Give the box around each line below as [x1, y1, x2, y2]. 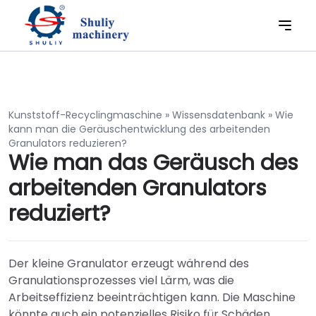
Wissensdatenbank [172, 108, 265, 122]
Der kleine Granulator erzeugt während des [8, 255, 249, 272]
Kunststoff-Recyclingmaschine [8, 108, 162, 122]
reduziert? [8, 199, 110, 229]
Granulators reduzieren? [8, 136, 127, 150]
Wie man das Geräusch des [8, 148, 298, 178]
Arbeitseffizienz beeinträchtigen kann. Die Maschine [8, 289, 296, 305]
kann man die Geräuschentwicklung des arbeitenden [8, 122, 270, 136]
